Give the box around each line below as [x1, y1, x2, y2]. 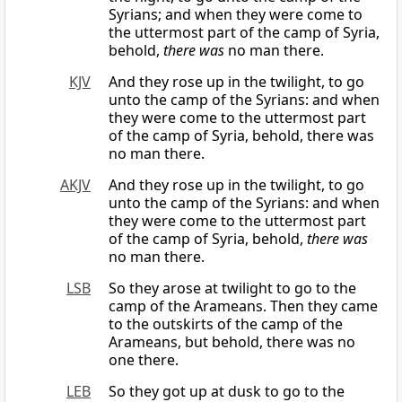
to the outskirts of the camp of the [109, 314, 343, 335]
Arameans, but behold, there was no [109, 332, 355, 353]
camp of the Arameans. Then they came [109, 296, 378, 317]
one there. [109, 350, 179, 371]
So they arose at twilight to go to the [109, 278, 356, 299]
